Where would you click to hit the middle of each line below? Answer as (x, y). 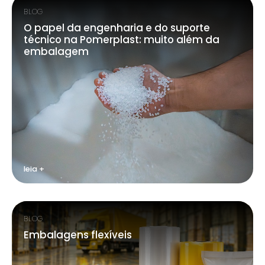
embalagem (56, 51)
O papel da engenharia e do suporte (117, 28)
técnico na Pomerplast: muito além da (122, 40)
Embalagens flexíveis (78, 235)
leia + (34, 169)
